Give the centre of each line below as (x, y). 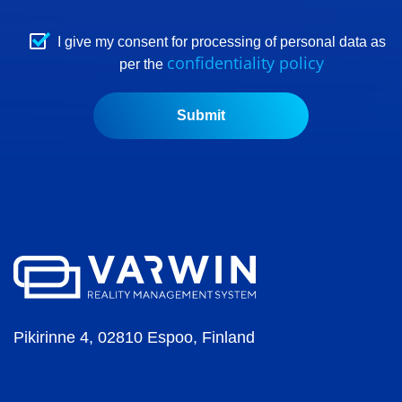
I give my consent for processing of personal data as (222, 42)
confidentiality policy (245, 63)
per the (143, 65)
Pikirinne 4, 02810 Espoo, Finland (134, 338)
